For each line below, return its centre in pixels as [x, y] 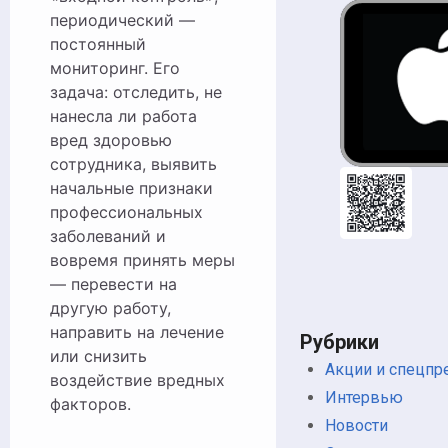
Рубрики [339, 342]
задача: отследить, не [135, 92]
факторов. [90, 404]
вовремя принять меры [142, 260]
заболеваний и [107, 236]
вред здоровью [110, 140]
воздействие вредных [137, 380]
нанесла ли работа [123, 116]
